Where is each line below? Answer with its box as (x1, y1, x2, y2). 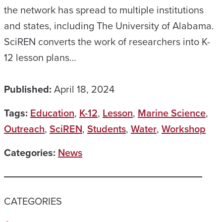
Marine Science (138, 106, 206, 120)
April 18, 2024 (54, 82, 114, 97)
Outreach (4, 121, 45, 136)
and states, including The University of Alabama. (4, 18, 217, 33)
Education (30, 106, 74, 120)
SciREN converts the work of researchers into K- (4, 34, 210, 49)
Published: (4, 82, 52, 97)
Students (87, 121, 126, 136)
